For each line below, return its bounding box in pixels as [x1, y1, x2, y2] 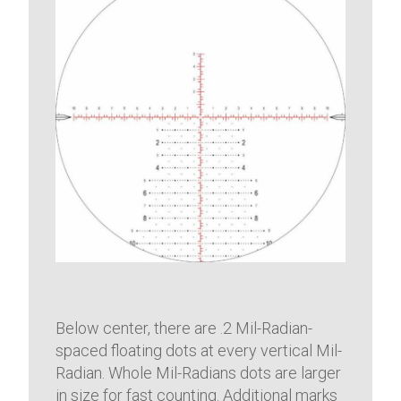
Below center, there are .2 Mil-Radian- [55, 318, 313, 337]
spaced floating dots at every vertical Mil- [55, 340, 343, 360]
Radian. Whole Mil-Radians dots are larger [55, 363, 342, 382]
